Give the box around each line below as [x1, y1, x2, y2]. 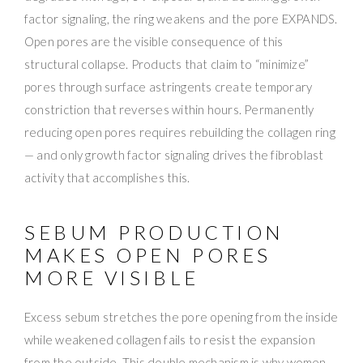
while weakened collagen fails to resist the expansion [24, 331, 315, 347]
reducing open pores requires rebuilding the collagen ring [24, 124, 335, 139]
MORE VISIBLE [24, 265, 199, 289]
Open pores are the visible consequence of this [24, 33, 284, 49]
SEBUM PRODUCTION [24, 220, 284, 244]
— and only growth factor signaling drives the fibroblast [24, 147, 324, 162]
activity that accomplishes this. [24, 169, 190, 185]
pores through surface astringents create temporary [24, 79, 313, 94]
